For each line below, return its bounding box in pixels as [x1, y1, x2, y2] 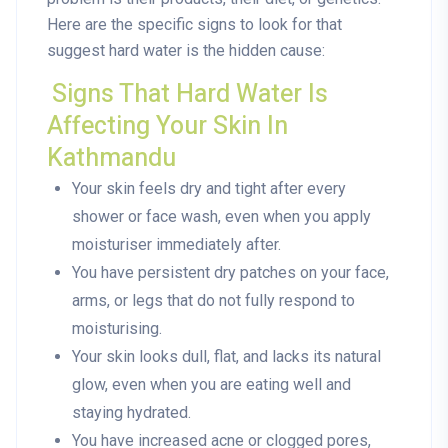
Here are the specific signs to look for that [47, 15, 342, 35]
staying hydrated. [72, 403, 191, 423]
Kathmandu [47, 140, 176, 178]
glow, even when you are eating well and [72, 375, 351, 395]
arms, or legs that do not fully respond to [72, 291, 355, 311]
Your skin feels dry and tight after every [72, 179, 346, 199]
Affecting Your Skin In [47, 108, 288, 146]
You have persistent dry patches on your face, [72, 263, 389, 283]
